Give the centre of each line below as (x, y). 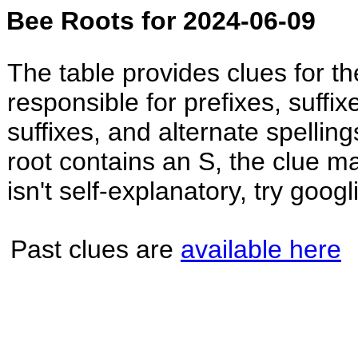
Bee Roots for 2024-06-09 (161, 21)
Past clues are (95, 249)
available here (261, 249)
